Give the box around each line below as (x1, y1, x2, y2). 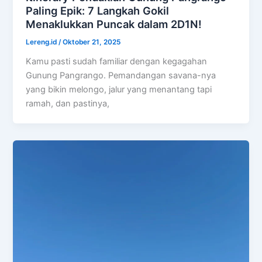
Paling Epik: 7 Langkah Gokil (26, 4, 170, 18)
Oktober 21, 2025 (63, 37, 121, 46)
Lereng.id (26, 37, 59, 46)
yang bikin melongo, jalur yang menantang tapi (26, 84, 212, 95)
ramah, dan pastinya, (26, 98, 110, 109)
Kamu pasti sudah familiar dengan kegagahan (26, 56, 208, 67)
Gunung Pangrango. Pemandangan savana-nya (26, 70, 216, 81)
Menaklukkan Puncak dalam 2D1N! (26, 18, 202, 31)
